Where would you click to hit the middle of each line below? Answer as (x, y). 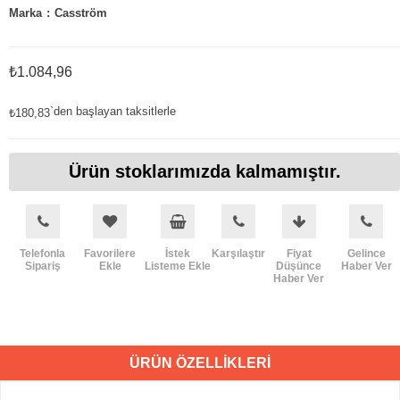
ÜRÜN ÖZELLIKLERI (200, 362)
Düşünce (299, 266)
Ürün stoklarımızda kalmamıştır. (204, 171)
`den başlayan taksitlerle (113, 111)
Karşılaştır (238, 253)
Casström (81, 12)
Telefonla (43, 253)
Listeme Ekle (177, 266)
